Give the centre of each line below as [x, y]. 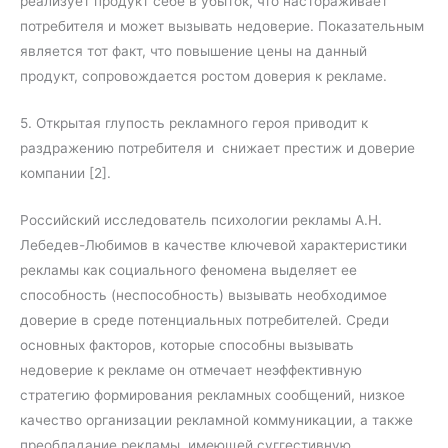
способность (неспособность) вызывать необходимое [203, 295]
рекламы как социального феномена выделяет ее [188, 270]
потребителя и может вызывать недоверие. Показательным [222, 26]
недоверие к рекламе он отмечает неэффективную [191, 370]
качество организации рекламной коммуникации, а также [216, 420]
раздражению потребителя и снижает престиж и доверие [217, 148]
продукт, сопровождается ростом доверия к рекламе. [203, 76]
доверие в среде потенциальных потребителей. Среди [204, 320]
